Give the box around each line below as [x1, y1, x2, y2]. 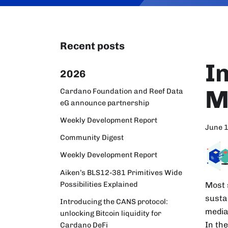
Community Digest [60, 133, 124, 142]
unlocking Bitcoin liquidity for [60, 208, 161, 218]
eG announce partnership [60, 98, 149, 107]
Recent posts [60, 40, 125, 52]
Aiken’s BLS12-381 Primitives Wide [60, 167, 182, 177]
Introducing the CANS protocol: [60, 196, 168, 206]
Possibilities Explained [60, 179, 138, 189]
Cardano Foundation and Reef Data [60, 86, 183, 96]
